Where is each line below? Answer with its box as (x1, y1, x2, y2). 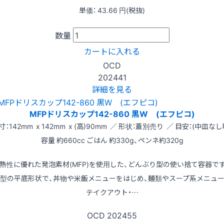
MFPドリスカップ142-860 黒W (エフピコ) (29, 107, 195, 120)
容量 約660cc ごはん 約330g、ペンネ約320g (40, 135, 183, 145)
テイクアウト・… (85, 187, 138, 197)
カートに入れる (84, 44, 140, 57)
